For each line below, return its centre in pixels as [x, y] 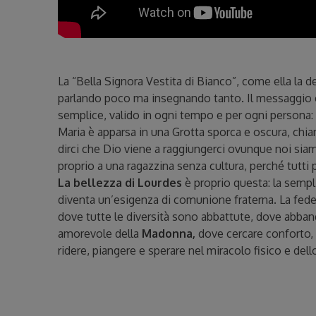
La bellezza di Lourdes [120, 182]
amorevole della [100, 233]
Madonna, [169, 233]
